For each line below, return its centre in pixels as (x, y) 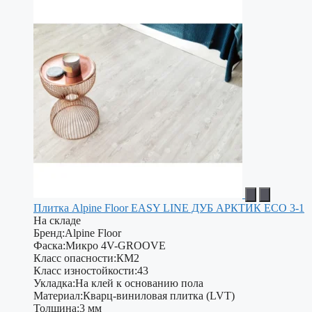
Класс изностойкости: (85, 271)
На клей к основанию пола (139, 283)
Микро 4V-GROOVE (116, 246)
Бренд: (49, 233)
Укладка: (54, 283)
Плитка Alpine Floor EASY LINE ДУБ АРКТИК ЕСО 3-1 (169, 208)
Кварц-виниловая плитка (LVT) (159, 296)
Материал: (58, 296)
